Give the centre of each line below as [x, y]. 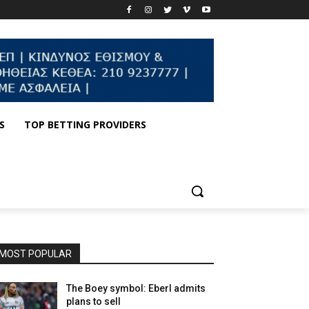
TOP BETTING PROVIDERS [85, 125]
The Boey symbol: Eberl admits [136, 289]
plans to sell [94, 302]
